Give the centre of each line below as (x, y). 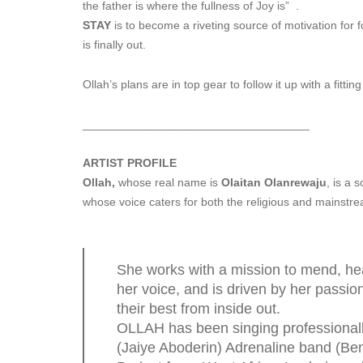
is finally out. (114, 44)
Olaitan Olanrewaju (274, 182)
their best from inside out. (199, 308)
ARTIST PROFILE (130, 162)
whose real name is (168, 182)
